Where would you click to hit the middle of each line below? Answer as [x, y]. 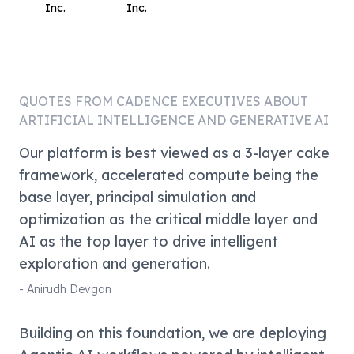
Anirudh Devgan [69, 289]
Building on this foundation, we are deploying [173, 333]
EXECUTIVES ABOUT [243, 101]
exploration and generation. [115, 264]
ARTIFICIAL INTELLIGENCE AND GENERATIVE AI [174, 120]
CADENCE [147, 101]
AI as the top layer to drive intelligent [149, 241]
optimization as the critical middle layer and [168, 219]
